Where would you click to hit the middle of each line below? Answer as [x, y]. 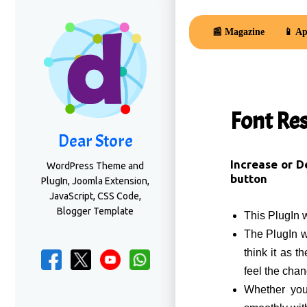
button [249, 179]
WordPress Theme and [95, 166]
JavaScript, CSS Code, [95, 196]
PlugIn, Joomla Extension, [95, 181]
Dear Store [95, 141]
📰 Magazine [238, 32]
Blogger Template [95, 211]
